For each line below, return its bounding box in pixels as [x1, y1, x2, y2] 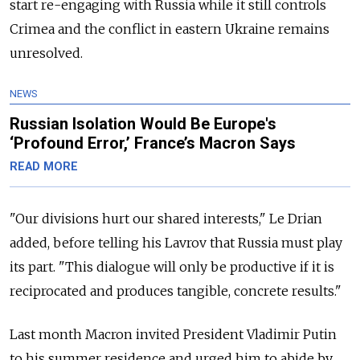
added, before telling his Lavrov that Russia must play [10, 234, 342, 251]
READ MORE [10, 159, 78, 174]
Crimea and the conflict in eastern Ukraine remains [10, 20, 329, 37]
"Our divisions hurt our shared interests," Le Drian [10, 210, 322, 227]
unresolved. [10, 44, 83, 61]
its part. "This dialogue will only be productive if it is [10, 258, 334, 275]
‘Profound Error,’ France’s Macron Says [10, 133, 296, 153]
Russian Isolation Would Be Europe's [10, 113, 276, 133]
